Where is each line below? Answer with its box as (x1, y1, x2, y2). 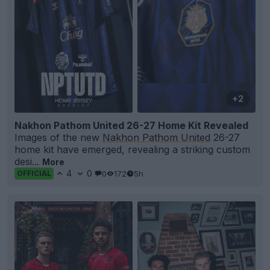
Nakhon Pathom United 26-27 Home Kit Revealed (14, 119, 248, 132)
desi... (14, 155, 42, 168)
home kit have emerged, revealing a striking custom (14, 143, 250, 156)
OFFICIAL (17, 169, 51, 178)
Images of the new (14, 131, 102, 144)
